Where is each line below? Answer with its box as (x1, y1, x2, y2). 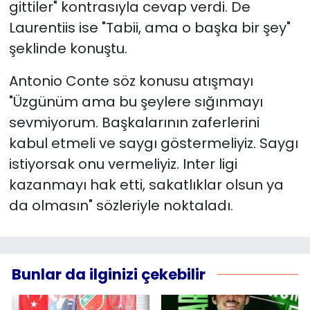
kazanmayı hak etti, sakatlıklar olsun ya (8, 174, 284, 194)
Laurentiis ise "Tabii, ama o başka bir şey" (8, 17, 291, 37)
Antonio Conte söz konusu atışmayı (8, 71, 253, 91)
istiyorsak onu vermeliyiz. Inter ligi (8, 154, 237, 174)
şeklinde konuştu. (8, 38, 127, 58)
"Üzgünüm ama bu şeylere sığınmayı (8, 91, 263, 111)
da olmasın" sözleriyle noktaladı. (8, 195, 233, 215)
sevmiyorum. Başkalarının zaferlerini (8, 112, 259, 132)
